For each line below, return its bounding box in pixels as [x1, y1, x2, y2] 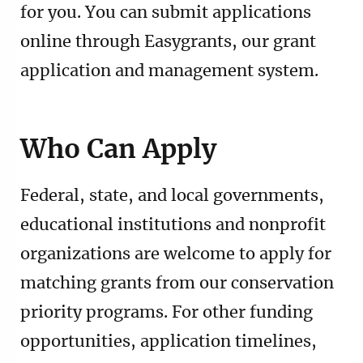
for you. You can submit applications [20, 4, 311, 21]
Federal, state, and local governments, [20, 187, 324, 204]
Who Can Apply [20, 136, 216, 163]
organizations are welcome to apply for [20, 246, 331, 263]
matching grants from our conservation [20, 275, 334, 292]
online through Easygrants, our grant [20, 33, 316, 50]
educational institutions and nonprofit [20, 216, 326, 233]
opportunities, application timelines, [20, 333, 317, 350]
